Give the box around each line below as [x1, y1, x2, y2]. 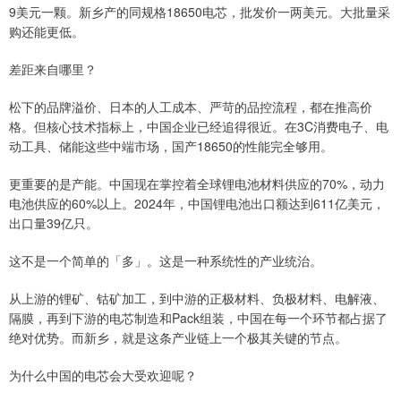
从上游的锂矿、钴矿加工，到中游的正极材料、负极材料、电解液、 [9, 289, 385, 308]
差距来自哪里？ [9, 60, 97, 79]
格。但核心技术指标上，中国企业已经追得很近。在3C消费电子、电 [9, 117, 388, 136]
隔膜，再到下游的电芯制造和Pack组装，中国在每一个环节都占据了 [9, 309, 388, 328]
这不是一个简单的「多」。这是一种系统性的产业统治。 [9, 252, 322, 270]
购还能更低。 [9, 22, 84, 41]
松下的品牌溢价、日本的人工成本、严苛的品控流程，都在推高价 [9, 98, 372, 116]
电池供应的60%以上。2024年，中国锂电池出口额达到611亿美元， [9, 194, 385, 213]
